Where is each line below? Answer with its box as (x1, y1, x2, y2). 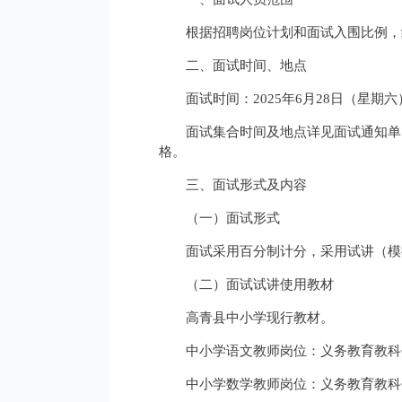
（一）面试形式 (186, 211, 280, 225)
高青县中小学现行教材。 (186, 310, 334, 325)
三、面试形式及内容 (186, 178, 307, 192)
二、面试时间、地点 (186, 58, 307, 73)
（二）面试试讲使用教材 (186, 277, 334, 292)
